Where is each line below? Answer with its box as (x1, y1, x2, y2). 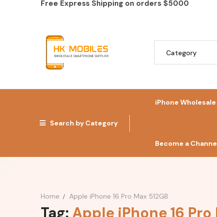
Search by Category (50, 118, 118, 127)
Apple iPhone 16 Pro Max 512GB (69, 192, 168, 201)
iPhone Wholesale (155, 98, 216, 107)
